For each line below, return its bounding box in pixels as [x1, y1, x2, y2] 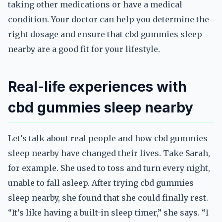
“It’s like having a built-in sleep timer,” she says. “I [8, 208, 209, 218]
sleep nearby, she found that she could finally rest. [8, 193, 208, 203]
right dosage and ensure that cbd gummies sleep [8, 29, 202, 39]
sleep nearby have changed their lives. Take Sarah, [8, 148, 210, 158]
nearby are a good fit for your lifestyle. [8, 44, 160, 54]
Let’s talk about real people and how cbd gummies [8, 133, 208, 143]
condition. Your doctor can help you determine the [8, 14, 209, 24]
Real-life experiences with [8, 78, 187, 95]
